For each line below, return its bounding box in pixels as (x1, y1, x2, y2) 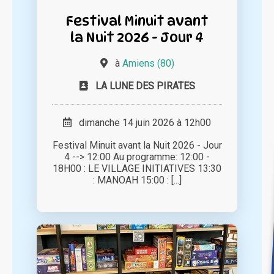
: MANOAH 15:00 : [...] (92, 174, 182, 187)
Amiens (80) (122, 57, 174, 70)
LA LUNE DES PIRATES (95, 80, 195, 92)
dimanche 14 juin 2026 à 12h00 (72, 117, 211, 129)
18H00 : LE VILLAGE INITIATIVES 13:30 (53, 163, 221, 175)
